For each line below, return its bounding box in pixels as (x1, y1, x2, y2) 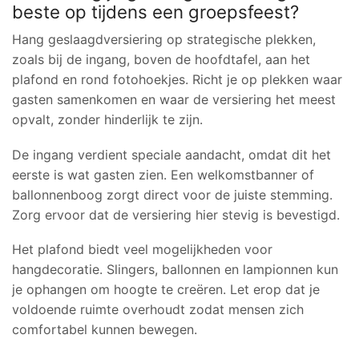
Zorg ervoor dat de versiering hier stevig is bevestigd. (12, 206, 340, 223)
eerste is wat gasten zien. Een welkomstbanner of (12, 166, 314, 183)
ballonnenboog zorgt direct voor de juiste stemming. (12, 186, 333, 203)
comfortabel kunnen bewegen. (12, 321, 197, 338)
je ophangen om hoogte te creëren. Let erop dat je (12, 281, 320, 298)
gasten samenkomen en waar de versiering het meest (12, 91, 336, 108)
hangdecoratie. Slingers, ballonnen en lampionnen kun (12, 261, 338, 278)
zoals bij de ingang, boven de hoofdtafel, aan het (12, 51, 310, 68)
